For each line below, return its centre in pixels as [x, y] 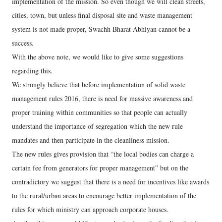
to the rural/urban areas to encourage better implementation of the [104, 195]
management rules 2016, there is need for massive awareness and [102, 98]
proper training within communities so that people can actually [100, 112]
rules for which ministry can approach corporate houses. [90, 209]
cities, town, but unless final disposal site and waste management [102, 15]
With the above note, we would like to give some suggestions [98, 57]
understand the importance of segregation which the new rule [97, 126]
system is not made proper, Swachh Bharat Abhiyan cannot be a [101, 29]
